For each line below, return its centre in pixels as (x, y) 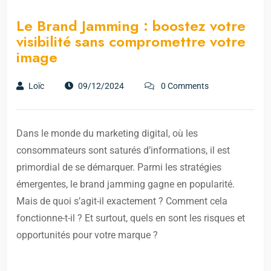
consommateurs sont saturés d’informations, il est (123, 151)
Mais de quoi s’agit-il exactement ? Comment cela (122, 201)
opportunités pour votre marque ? (87, 235)
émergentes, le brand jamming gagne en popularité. (126, 184)
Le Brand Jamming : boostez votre (131, 26)
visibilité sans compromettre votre (131, 42)
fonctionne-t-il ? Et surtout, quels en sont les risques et (131, 218)
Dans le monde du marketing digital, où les (107, 134)
